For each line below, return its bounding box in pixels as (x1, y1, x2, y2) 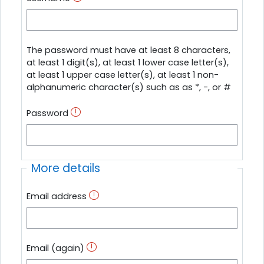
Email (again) (27, 242, 84, 254)
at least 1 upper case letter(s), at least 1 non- (27, 68, 219, 81)
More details (31, 160, 100, 176)
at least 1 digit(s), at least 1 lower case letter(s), (27, 56, 229, 68)
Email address (27, 190, 87, 202)
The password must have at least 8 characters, (27, 44, 230, 56)
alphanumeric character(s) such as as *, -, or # (27, 81, 231, 93)
